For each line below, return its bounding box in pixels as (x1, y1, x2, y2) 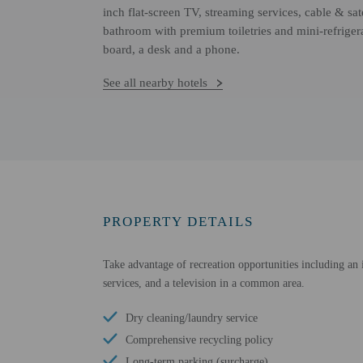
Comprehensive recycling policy (126, 334, 273, 346)
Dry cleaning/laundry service (126, 312, 258, 324)
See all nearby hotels (103, 76, 207, 89)
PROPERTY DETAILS (103, 214, 254, 229)
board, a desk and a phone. (103, 43, 240, 56)
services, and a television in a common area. (103, 277, 305, 289)
